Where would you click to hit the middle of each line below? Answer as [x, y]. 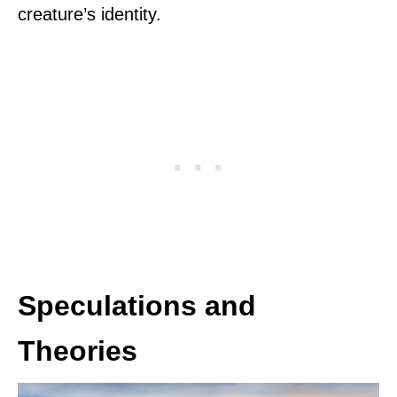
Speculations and [137, 306]
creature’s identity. [90, 15]
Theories [78, 351]
